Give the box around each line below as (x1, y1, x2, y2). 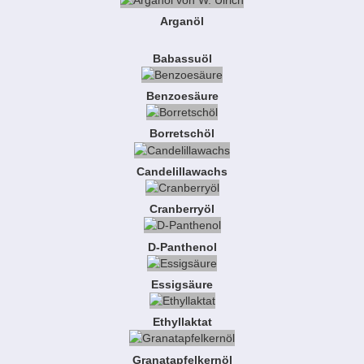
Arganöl (160, 15, 204, 28)
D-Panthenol (147, 240, 217, 253)
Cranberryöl (149, 202, 214, 216)
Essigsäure (151, 277, 213, 291)
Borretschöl (149, 127, 214, 141)
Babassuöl (152, 51, 212, 65)
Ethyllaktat (152, 315, 212, 329)
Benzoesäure (145, 89, 219, 102)
